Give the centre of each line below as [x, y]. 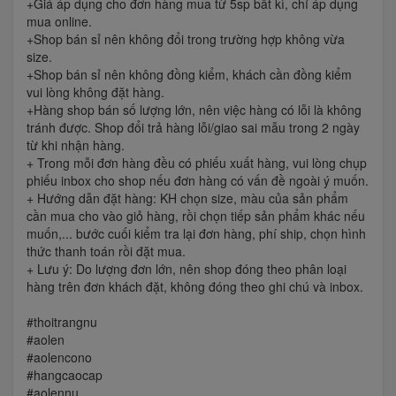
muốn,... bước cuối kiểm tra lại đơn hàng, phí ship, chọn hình [196, 234]
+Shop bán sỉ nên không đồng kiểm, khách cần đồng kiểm [189, 75]
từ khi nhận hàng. [76, 145]
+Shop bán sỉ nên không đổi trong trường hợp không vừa [186, 39]
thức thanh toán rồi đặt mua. [106, 251]
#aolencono [59, 358]
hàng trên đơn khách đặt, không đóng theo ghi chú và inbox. [195, 287]
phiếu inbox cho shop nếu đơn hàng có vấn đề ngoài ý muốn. [198, 181]
